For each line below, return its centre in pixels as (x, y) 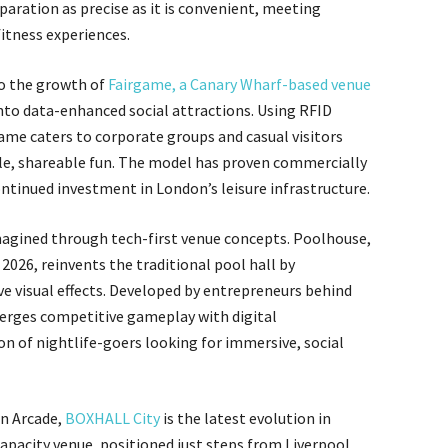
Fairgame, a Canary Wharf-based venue (239, 84)
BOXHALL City (112, 418)
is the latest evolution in (245, 418)
